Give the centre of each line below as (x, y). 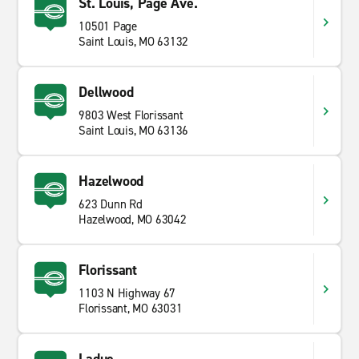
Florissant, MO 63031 (131, 309)
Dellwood (106, 92)
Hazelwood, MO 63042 (133, 220)
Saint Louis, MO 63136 (134, 131)
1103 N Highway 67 (127, 293)
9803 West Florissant (131, 115)
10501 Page (108, 26)
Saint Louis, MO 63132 (134, 42)
